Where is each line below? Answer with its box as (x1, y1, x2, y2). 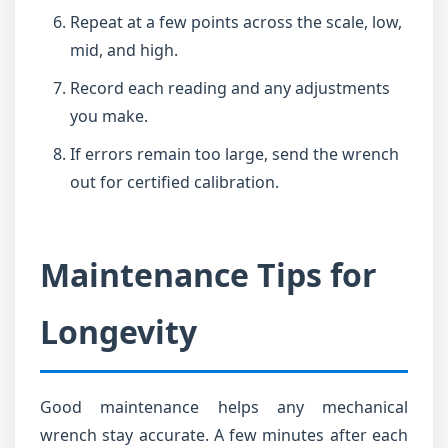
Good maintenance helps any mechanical (40, 396, 408, 418)
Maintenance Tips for (40, 253, 377, 296)
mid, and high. (70, 39, 178, 61)
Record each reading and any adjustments (70, 77, 390, 99)
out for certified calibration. (70, 171, 279, 193)
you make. (70, 105, 148, 127)
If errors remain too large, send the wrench (70, 143, 399, 165)
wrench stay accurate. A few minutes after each (40, 424, 408, 446)
